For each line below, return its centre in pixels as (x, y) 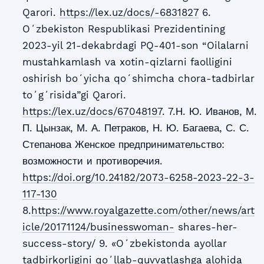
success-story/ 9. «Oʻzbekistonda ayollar (124, 243)
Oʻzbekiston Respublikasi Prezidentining (123, 29)
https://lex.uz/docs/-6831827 (129, 12)
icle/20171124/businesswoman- (98, 227)
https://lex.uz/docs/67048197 (92, 111)
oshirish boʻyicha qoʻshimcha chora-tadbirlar (138, 78)
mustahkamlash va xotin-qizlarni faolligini (127, 62)
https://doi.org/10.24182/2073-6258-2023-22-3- (138, 177)
